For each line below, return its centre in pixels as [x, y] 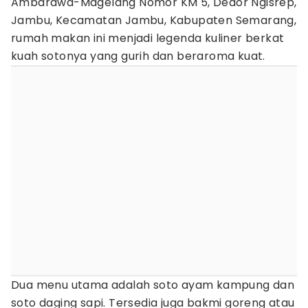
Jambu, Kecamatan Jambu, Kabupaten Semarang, [154, 20]
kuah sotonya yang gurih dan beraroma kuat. [138, 56]
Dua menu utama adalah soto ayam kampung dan [153, 285]
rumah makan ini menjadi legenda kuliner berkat [148, 38]
